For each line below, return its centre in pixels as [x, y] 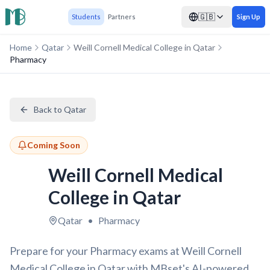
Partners [121, 17]
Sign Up [249, 17]
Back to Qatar [60, 109]
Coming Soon [54, 145]
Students [86, 17]
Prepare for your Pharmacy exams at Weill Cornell [126, 251]
